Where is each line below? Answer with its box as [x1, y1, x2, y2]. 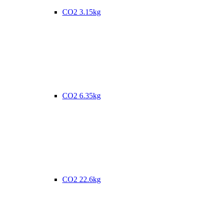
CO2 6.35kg [62, 91, 101, 100]
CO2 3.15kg [62, 8, 101, 16]
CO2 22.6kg [62, 175, 101, 183]
